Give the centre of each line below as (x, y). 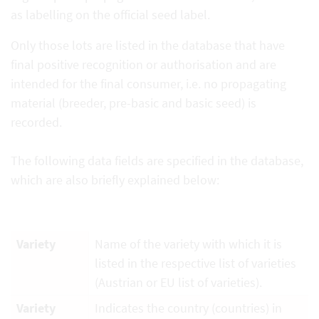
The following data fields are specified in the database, (157, 160)
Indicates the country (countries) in (188, 308)
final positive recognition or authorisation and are (143, 64)
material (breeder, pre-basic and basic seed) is (134, 103)
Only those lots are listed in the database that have (148, 45)
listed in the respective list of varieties (195, 263)
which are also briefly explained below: (115, 179)
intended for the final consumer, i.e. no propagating (148, 83)
